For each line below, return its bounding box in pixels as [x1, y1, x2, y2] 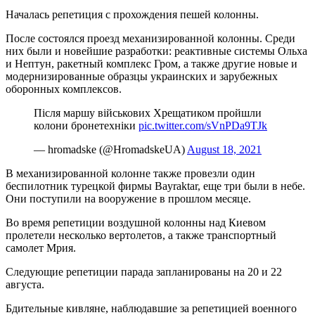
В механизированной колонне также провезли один [6, 167, 255, 179]
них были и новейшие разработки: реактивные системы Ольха [6, 44, 307, 57]
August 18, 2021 [187, 143, 262, 155]
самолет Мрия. [6, 241, 76, 254]
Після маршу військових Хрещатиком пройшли [34, 106, 262, 119]
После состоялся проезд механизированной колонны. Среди [6, 32, 295, 44]
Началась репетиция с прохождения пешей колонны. [6, 8, 259, 20]
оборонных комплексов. [6, 82, 122, 95]
